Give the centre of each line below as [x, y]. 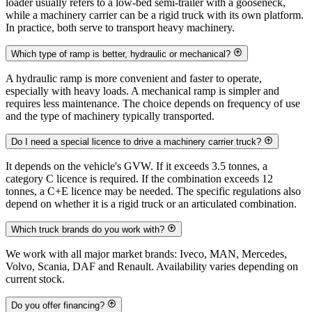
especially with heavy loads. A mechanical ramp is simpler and [142, 91]
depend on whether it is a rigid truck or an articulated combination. [151, 204]
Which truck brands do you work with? [88, 230]
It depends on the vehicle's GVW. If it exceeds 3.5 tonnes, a [136, 166]
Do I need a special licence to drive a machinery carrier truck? [136, 142]
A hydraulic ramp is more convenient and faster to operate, [134, 78]
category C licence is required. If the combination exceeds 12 [139, 179]
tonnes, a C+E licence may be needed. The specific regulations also [153, 192]
